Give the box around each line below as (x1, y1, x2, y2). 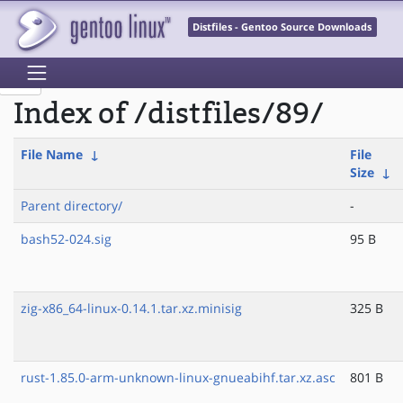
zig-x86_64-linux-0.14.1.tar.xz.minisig (21, 300, 242, 318)
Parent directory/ (21, 197, 122, 215)
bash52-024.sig (21, 230, 112, 248)
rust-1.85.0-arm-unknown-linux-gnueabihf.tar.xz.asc (21, 369, 336, 387)
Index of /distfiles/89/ (13, 97, 324, 131)
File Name (21, 146, 83, 164)
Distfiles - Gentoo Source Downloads (193, 21, 372, 34)
